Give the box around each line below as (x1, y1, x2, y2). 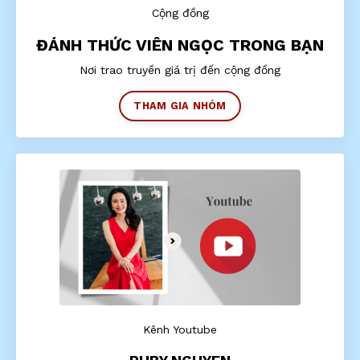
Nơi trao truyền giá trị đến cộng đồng (80, 63, 280, 77)
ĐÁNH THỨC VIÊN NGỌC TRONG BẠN (36, 35, 324, 55)
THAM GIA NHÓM (133, 100, 227, 112)
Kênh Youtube (143, 323, 217, 337)
